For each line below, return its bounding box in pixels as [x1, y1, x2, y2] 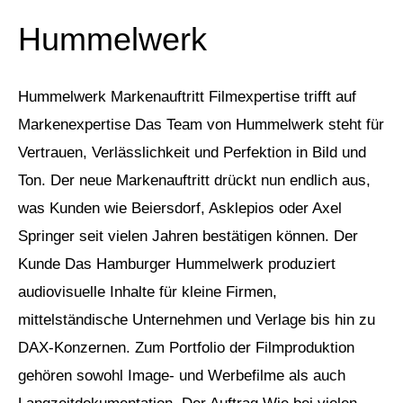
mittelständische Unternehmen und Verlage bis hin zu [17, 311, 375, 329]
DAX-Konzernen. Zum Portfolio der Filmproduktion [17, 339, 354, 357]
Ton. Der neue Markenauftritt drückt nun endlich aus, [17, 172, 371, 190]
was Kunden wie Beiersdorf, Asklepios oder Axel [17, 200, 342, 218]
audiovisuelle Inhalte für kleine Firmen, [17, 283, 277, 301]
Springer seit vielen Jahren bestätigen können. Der [17, 228, 358, 246]
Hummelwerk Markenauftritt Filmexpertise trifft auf [17, 88, 356, 106]
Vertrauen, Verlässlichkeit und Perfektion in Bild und [17, 144, 366, 162]
